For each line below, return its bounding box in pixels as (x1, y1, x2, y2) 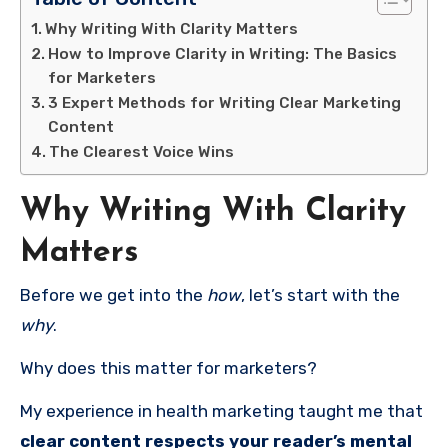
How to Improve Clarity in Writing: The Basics (48, 44, 398, 63)
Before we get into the (20, 285, 207, 306)
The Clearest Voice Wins (49, 142, 235, 161)
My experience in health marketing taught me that (20, 401, 423, 422)
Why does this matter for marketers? (20, 358, 317, 379)
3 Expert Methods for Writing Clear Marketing (48, 93, 402, 112)
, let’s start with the (241, 285, 400, 306)
